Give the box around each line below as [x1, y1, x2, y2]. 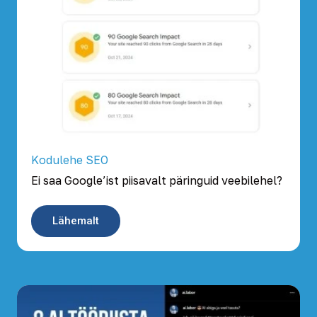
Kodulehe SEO [31, 153, 108, 168]
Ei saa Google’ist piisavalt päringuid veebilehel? [31, 173, 282, 188]
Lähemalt [52, 214, 99, 228]
